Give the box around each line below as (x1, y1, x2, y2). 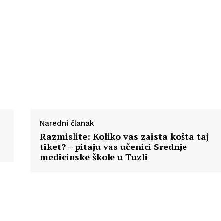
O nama (94, 31, 121, 39)
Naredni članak (39, 119, 94, 128)
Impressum (94, 61, 132, 70)
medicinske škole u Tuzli (39, 151, 147, 163)
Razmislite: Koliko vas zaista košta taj (39, 130, 209, 143)
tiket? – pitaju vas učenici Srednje (39, 141, 187, 153)
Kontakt (94, 46, 122, 55)
